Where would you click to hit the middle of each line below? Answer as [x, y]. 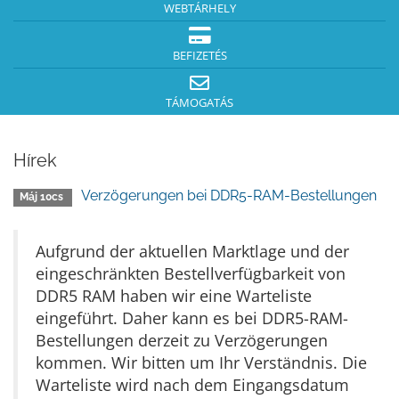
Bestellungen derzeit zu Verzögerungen [182, 340]
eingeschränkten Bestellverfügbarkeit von [191, 273]
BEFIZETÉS [199, 56]
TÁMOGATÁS [199, 103]
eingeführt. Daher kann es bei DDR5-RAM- [192, 318]
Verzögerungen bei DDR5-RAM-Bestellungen [229, 195]
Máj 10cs [43, 197]
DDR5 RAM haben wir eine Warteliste [174, 296]
